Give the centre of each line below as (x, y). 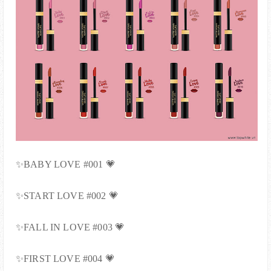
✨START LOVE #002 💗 (67, 195)
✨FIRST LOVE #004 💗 (65, 258)
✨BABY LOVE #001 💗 (66, 164)
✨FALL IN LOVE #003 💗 (70, 227)
